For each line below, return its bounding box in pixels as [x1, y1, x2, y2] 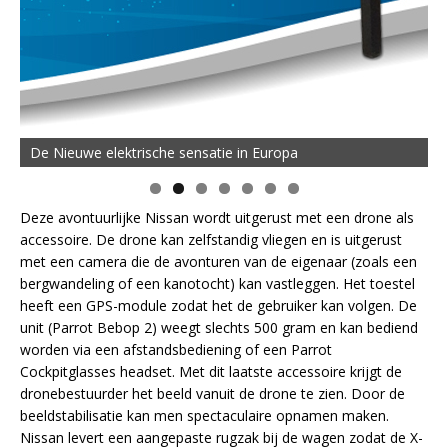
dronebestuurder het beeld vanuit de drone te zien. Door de [20, 383, 405, 403]
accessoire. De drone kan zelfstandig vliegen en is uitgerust [20, 229, 402, 249]
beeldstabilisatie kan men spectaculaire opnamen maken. [20, 405, 389, 425]
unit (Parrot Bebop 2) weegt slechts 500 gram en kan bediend [20, 317, 418, 337]
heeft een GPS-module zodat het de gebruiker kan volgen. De [20, 295, 417, 315]
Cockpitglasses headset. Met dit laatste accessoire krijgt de [20, 361, 402, 381]
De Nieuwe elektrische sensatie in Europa [30, 142, 298, 162]
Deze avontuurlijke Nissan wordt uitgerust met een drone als [20, 207, 414, 227]
